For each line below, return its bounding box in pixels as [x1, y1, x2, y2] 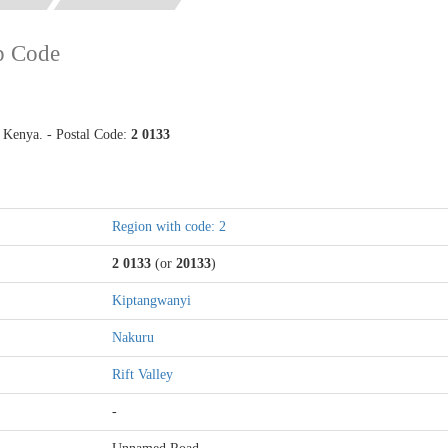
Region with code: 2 [112, 218, 226, 234]
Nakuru [112, 329, 154, 345]
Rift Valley [112, 366, 173, 382]
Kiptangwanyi [112, 292, 191, 308]
